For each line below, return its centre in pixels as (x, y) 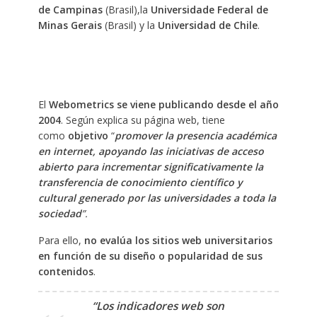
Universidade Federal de (209, 9)
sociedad (59, 213)
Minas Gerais (70, 25)
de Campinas (70, 9)
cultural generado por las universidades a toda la (157, 197)
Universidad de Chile (207, 25)
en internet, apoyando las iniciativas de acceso (151, 151)
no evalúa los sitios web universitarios (178, 240)
